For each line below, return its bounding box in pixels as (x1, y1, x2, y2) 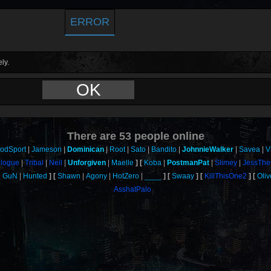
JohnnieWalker (181, 145, 233, 154)
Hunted (23, 172, 48, 180)
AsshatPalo (113, 185, 151, 194)
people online (131, 130, 204, 142)
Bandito (151, 145, 177, 154)
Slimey (215, 158, 238, 167)
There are (67, 130, 119, 142)
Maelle (111, 158, 134, 167)
